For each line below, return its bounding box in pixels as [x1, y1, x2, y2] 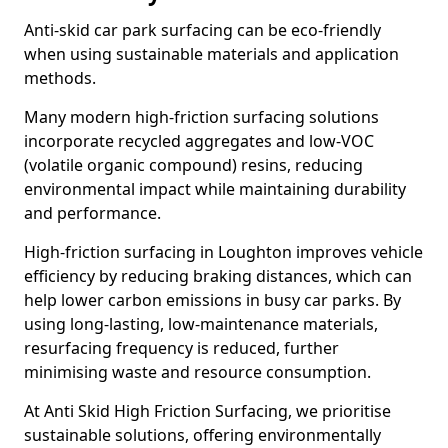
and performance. [24, 202, 161, 224]
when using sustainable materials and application [24, 43, 399, 65]
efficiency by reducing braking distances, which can [24, 265, 412, 287]
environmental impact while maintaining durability [24, 178, 406, 200]
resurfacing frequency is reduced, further [24, 337, 339, 359]
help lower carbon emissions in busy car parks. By [24, 289, 401, 311]
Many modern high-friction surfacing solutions [24, 106, 379, 128]
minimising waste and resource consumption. [24, 361, 371, 383]
